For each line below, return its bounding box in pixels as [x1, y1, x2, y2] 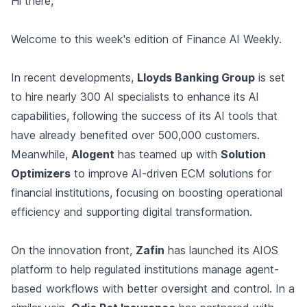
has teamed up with [114, 147, 221, 162]
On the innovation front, [11, 243, 136, 258]
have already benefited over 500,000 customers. [11, 128, 260, 143]
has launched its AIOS [164, 243, 278, 258]
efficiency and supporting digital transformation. [11, 205, 252, 219]
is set [255, 71, 285, 85]
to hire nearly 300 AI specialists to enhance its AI [11, 90, 259, 104]
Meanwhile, [11, 147, 71, 162]
